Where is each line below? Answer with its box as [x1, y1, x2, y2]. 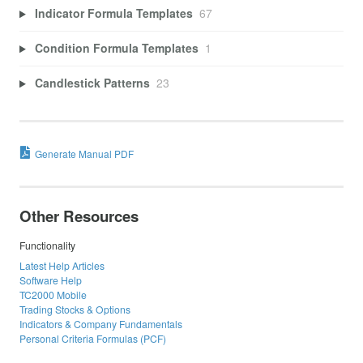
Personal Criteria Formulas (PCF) [19, 331, 166, 346]
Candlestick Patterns [34, 75, 150, 92]
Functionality [19, 238, 75, 253]
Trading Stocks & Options [19, 302, 130, 317]
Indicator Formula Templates [34, 5, 196, 22]
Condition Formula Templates [34, 40, 202, 57]
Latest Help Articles [19, 258, 105, 273]
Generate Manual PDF [35, 146, 134, 160]
